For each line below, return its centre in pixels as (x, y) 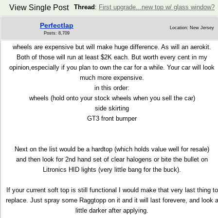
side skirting (112, 108)
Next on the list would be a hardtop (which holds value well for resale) (112, 149)
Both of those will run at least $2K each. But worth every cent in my (112, 57)
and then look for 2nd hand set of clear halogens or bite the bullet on (112, 159)
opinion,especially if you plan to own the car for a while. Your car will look (112, 67)
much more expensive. (112, 78)
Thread (84, 7)
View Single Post (39, 8)
